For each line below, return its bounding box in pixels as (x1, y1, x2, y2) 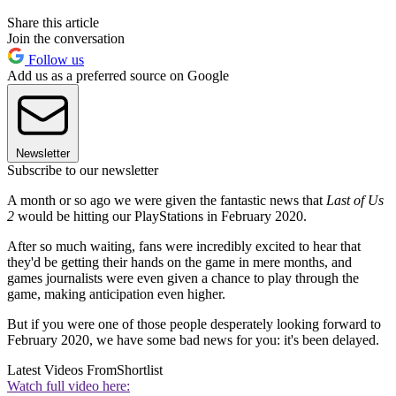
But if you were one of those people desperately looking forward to (7, 316, 381, 331)
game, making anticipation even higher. (7, 286, 225, 301)
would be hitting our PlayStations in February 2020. (14, 208, 307, 224)
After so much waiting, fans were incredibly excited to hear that (7, 238, 361, 254)
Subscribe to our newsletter (7, 162, 158, 178)
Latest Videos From (7, 362, 117, 377)
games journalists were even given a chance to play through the (7, 270, 359, 286)
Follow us (25, 51, 84, 67)
